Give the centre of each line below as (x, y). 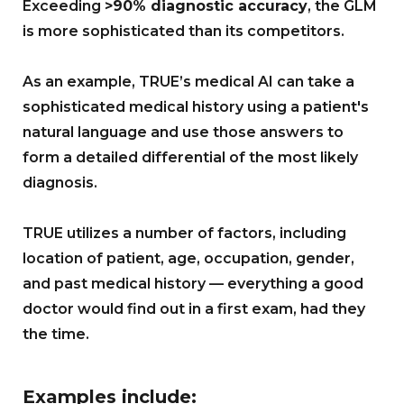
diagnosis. (60, 183)
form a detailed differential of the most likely (190, 158)
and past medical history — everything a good (193, 284)
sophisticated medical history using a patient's (196, 107)
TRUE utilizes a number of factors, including (184, 234)
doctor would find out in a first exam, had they (194, 309)
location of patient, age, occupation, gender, (188, 259)
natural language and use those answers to (183, 133)
